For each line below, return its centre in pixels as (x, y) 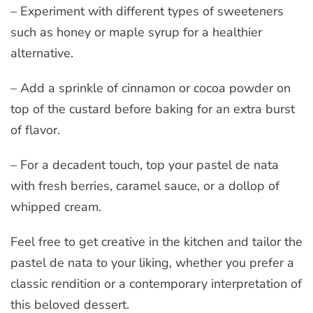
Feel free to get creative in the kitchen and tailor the (156, 241)
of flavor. (35, 130)
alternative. (42, 53)
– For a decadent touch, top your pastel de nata (145, 165)
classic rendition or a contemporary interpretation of (156, 283)
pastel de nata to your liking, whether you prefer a (152, 262)
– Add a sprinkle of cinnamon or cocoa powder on (151, 88)
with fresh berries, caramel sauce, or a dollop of (145, 185)
